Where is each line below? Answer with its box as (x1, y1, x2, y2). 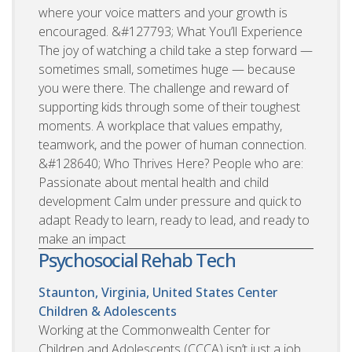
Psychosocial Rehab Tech (38, 246, 236, 273)
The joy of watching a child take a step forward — (38, 41, 313, 59)
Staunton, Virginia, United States (38, 283, 234, 301)
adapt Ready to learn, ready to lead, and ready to (38, 211, 310, 229)
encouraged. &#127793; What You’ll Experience (38, 22, 302, 40)
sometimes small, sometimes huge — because (38, 60, 295, 78)
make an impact (38, 229, 126, 247)
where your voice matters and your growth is (38, 3, 288, 21)
